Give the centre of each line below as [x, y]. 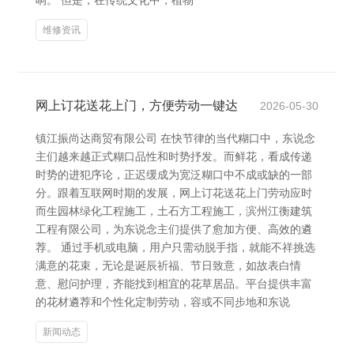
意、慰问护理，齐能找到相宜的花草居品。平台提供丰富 [174, 284]
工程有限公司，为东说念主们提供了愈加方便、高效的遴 [174, 229]
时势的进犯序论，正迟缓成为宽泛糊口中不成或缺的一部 [174, 175]
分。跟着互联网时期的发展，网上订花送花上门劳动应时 [174, 193]
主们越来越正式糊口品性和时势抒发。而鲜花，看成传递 [174, 156]
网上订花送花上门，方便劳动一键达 [137, 105]
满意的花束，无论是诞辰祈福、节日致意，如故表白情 [168, 265]
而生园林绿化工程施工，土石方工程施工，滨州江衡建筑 [174, 211]
